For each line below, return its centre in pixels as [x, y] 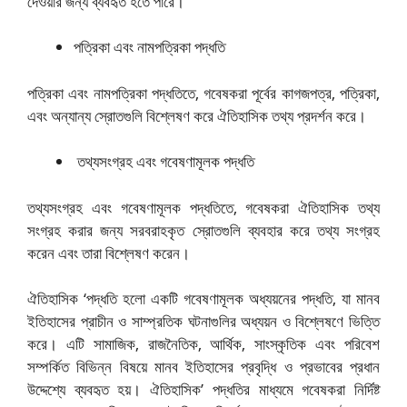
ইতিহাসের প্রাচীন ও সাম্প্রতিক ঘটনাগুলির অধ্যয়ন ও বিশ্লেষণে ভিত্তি [203, 322]
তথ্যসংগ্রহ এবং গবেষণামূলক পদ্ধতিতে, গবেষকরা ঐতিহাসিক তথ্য [203, 207]
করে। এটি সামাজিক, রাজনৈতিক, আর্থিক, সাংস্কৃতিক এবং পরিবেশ [203, 344]
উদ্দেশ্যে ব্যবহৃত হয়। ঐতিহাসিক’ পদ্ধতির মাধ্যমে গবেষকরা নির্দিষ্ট [203, 390]
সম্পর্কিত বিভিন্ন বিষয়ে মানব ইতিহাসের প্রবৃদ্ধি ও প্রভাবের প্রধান [203, 367]
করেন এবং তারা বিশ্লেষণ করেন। [109, 253]
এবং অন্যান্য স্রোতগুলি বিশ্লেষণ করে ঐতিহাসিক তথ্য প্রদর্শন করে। [197, 115]
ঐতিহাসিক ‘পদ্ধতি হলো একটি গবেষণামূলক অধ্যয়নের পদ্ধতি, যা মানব [203, 299]
